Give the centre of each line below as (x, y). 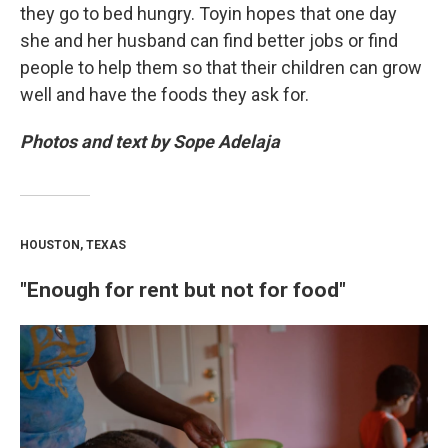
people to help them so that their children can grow (221, 67)
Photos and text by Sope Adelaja (150, 141)
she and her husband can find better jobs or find (209, 40)
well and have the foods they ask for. (164, 94)
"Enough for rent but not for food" (183, 289)
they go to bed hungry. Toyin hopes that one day (208, 13)
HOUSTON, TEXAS (73, 245)
